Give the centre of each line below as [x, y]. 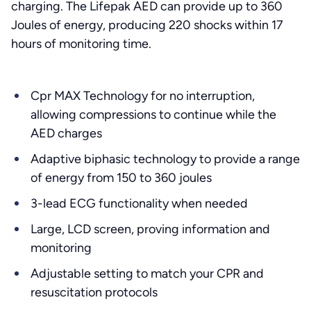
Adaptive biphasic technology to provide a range [165, 159]
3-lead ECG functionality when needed [139, 203]
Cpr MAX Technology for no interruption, [143, 96]
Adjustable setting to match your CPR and [147, 274]
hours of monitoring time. [81, 44]
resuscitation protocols [94, 292]
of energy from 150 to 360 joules [121, 178]
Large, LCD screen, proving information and [150, 229]
